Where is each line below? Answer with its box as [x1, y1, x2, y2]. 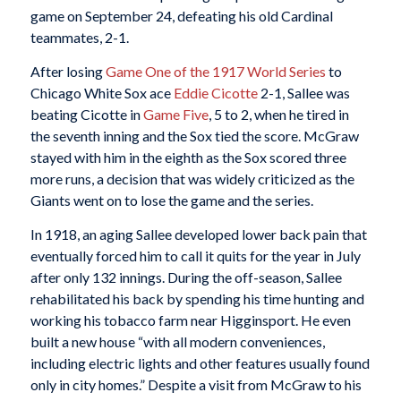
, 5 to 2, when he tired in [208, 105, 349, 123]
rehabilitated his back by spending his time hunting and [30, 289, 364, 307]
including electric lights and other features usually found [30, 354, 370, 371]
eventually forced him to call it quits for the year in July [30, 246, 361, 264]
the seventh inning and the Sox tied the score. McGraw [30, 126, 359, 144]
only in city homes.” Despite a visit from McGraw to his [30, 375, 362, 393]
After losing [30, 62, 106, 80]
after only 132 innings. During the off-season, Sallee [30, 268, 342, 286]
